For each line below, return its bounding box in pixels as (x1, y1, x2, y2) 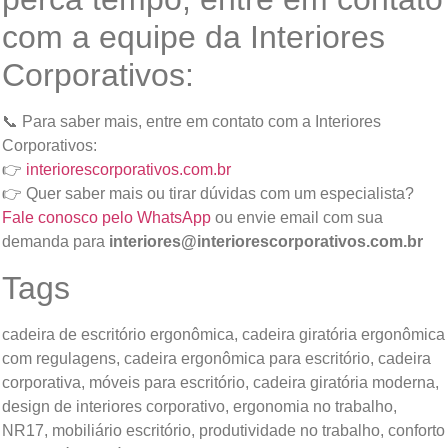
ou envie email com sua (211, 209, 383, 227)
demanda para (2, 233, 109, 251)
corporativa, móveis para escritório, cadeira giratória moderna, (2, 373, 439, 391)
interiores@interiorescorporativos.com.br (109, 233, 423, 251)
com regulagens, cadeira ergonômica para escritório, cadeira (2, 349, 431, 367)
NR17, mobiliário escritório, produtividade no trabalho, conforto (2, 421, 445, 439)
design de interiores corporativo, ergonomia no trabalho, (2, 397, 397, 415)
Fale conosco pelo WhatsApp (2, 209, 211, 227)
